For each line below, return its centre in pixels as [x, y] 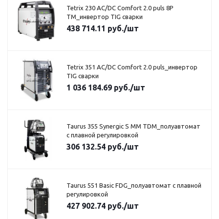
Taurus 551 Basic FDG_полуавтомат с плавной [134, 185]
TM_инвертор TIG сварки [105, 17]
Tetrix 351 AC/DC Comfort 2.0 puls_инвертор [132, 67]
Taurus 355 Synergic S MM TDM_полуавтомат [133, 126]
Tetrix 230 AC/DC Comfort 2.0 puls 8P [120, 8]
